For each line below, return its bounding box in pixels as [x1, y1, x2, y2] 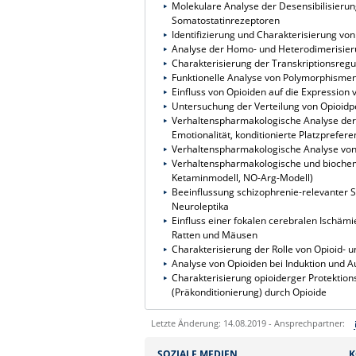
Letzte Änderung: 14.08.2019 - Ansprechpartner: [151, 316, 345, 329]
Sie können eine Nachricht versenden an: [154, 339, 350, 354]
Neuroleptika [171, 199, 229, 213]
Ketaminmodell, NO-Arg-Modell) [171, 170, 313, 184]
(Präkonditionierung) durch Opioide [171, 284, 327, 299]
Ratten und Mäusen [171, 227, 257, 242]
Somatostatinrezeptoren [171, 13, 280, 27]
